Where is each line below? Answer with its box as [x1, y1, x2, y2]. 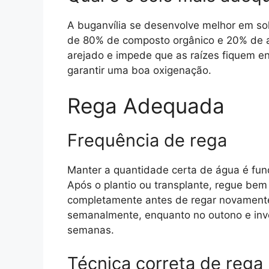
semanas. [67, 224, 114, 237]
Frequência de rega [67, 130, 227, 151]
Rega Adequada [67, 93, 225, 119]
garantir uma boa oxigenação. [67, 64, 211, 76]
